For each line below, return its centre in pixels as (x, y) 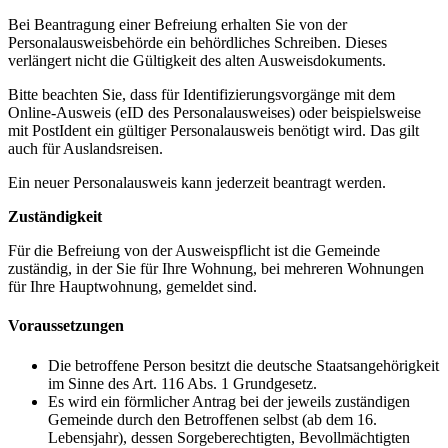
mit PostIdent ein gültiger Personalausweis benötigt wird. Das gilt (213, 131)
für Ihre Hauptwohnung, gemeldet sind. (132, 287)
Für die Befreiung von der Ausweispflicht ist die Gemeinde (194, 251)
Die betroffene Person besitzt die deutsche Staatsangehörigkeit (243, 365)
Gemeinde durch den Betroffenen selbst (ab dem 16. (212, 419)
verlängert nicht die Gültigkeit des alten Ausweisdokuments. (197, 61)
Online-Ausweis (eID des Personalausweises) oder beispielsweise (214, 113)
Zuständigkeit (55, 217)
